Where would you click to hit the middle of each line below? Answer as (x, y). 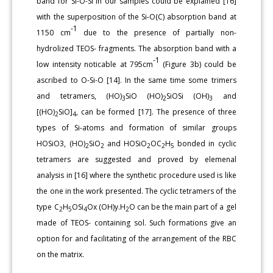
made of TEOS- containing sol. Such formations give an (136, 222)
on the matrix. (61, 254)
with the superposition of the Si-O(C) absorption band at (136, 16)
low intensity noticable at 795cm (95, 64)
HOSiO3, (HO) (61, 143)
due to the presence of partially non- (157, 32)
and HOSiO (125, 143)
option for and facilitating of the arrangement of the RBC (136, 238)
